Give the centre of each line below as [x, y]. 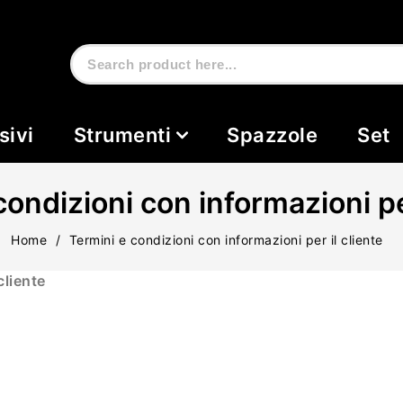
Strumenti [122, 134]
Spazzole [272, 134]
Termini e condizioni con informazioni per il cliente [226, 240]
